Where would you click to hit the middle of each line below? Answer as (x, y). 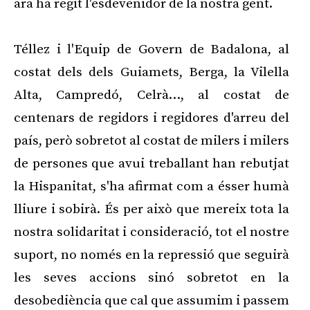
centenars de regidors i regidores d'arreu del (152, 118)
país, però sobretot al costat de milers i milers (152, 141)
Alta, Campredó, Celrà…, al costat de (152, 95)
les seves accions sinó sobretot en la (152, 278)
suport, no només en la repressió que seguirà (152, 255)
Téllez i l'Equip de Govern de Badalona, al (152, 50)
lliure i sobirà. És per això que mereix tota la (152, 210)
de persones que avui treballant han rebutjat (152, 164)
